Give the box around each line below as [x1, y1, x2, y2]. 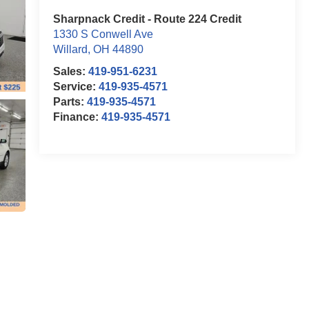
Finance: [52, 111, 101, 123]
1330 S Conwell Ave [52, 28, 153, 41]
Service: [52, 81, 99, 93]
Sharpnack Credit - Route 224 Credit [52, 13, 241, 26]
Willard [52, 43, 88, 56]
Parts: [52, 96, 87, 108]
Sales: [52, 66, 88, 78]
